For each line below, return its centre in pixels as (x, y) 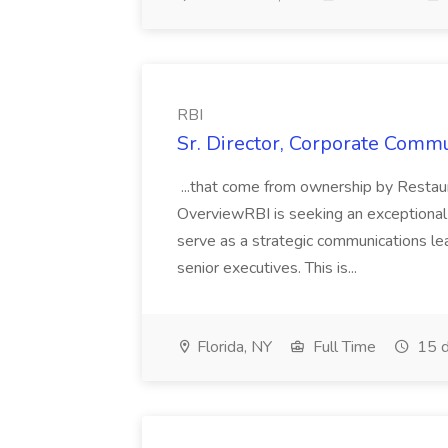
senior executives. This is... (269, 268)
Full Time (342, 347)
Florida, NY (232, 347)
